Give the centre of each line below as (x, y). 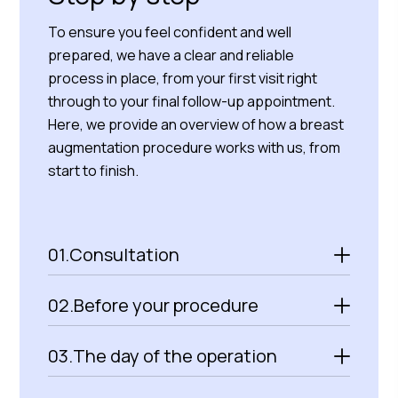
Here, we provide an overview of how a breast (196, 124)
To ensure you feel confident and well (170, 32)
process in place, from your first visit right (183, 78)
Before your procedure (167, 305)
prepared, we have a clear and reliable (171, 55)
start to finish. (94, 171)
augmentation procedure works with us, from (195, 147)
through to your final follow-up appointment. (192, 101)
